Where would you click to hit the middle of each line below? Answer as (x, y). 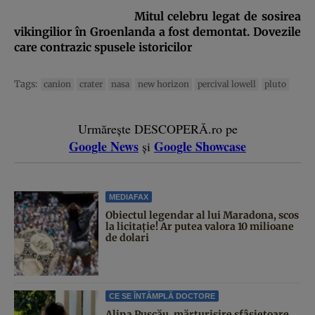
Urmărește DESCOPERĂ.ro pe (157, 129)
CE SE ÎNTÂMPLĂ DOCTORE (162, 296)
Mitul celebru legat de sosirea (218, 16)
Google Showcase (200, 146)
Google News (104, 146)
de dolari (127, 238)
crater (91, 84)
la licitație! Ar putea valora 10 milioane (200, 226)
